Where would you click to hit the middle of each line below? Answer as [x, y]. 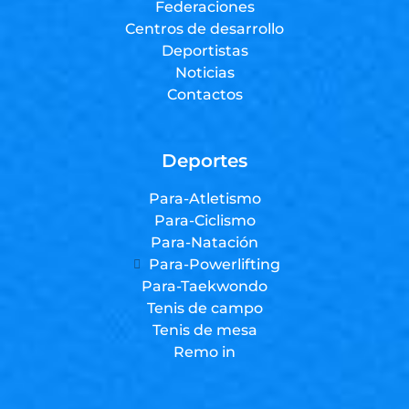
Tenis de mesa [204, 330]
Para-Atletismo [204, 198]
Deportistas [204, 50]
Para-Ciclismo [204, 220]
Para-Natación [204, 242]
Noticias [204, 72]
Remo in [204, 351]
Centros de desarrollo [204, 28]
